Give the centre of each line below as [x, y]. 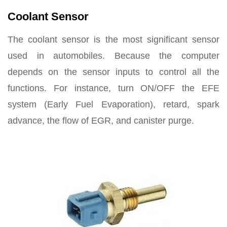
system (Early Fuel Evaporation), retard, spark [113, 104]
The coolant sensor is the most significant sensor [113, 40]
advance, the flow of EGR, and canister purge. [101, 121]
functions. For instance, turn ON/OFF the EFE [113, 88]
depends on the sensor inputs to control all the [113, 72]
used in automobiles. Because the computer [113, 56]
